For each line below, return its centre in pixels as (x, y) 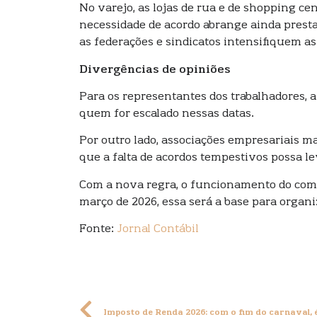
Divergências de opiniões (155, 70)
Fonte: (98, 230)
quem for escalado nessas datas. (167, 114)
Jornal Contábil (158, 230)
